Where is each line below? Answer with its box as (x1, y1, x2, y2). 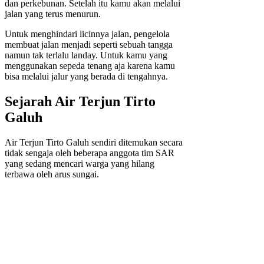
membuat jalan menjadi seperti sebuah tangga (5, 39, 173, 50)
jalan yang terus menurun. (5, 9, 101, 19)
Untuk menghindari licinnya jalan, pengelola (5, 29, 170, 39)
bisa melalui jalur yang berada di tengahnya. (5, 71, 168, 82)
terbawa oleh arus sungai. (5, 169, 99, 179)
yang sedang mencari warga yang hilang (5, 158, 154, 169)
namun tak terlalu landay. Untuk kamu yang (5, 50, 167, 61)
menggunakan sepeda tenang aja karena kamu (5, 61, 175, 71)
